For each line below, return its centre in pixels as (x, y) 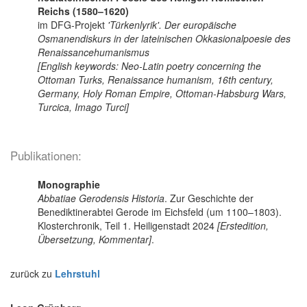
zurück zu (33, 273)
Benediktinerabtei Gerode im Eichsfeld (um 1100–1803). (160, 211)
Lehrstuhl (77, 273)
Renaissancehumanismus (94, 52)
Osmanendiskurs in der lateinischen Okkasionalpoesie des (164, 38)
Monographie (69, 184)
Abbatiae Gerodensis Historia (101, 198)
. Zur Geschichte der (209, 198)
